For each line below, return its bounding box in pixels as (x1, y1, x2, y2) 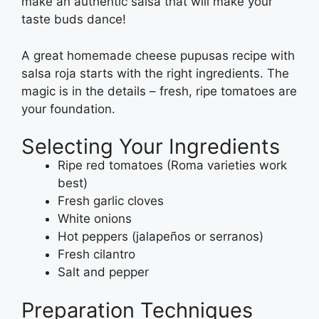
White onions (58, 211, 132, 226)
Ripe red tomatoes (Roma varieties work (58, 158, 287, 172)
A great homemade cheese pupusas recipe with (21, 48, 295, 63)
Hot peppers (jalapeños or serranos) (58, 229, 263, 244)
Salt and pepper (58, 265, 149, 279)
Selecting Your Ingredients (21, 134, 280, 159)
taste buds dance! (21, 12, 130, 26)
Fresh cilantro (58, 247, 135, 261)
